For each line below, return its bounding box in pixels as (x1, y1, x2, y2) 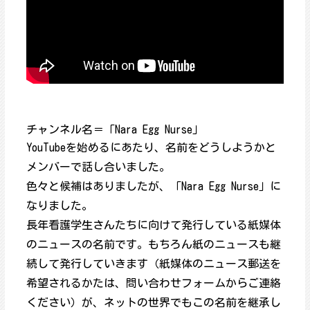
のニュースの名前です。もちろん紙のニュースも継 (26, 239, 281, 250)
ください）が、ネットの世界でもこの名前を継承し (26, 297, 281, 309)
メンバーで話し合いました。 (26, 161, 170, 173)
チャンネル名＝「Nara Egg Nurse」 (26, 124, 203, 136)
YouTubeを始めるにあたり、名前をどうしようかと (26, 142, 276, 154)
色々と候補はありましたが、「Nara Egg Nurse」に (26, 181, 281, 192)
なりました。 (26, 200, 93, 212)
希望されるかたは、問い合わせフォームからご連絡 (26, 277, 281, 289)
